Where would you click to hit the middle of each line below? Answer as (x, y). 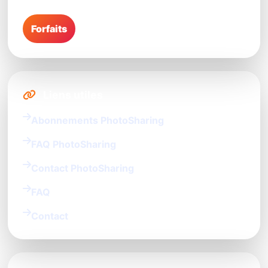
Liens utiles (72, 95)
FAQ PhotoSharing (74, 144)
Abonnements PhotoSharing (98, 121)
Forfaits (49, 29)
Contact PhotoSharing (83, 168)
